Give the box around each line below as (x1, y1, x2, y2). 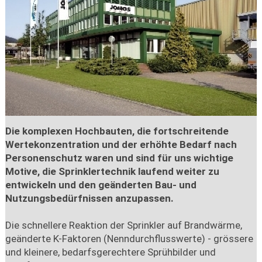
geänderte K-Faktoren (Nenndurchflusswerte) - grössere (5, 232, 253, 244)
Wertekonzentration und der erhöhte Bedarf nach (5, 138, 237, 150)
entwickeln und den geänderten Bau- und (5, 178, 196, 191)
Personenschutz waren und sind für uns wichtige (5, 151, 233, 164)
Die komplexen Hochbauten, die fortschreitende (5, 125, 229, 137)
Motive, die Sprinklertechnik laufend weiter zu (5, 165, 219, 177)
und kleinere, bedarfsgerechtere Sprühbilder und (5, 246, 216, 258)
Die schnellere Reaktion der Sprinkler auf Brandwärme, (5, 219, 242, 231)
